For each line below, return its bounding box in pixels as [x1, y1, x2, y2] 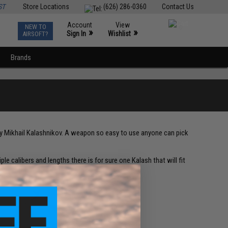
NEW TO [24, 23, 46, 31]
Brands [11, 53, 32, 62]
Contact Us [161, 3, 194, 11]
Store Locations [22, 3, 69, 11]
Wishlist [108, 30, 131, 38]
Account [67, 21, 93, 29]
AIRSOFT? [22, 30, 49, 38]
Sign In [67, 30, 87, 38]
